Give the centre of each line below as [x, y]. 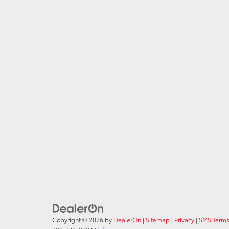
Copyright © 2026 [78, 220]
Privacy [184, 220]
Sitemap [158, 220]
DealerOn [127, 220]
